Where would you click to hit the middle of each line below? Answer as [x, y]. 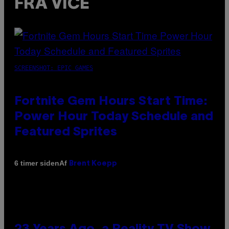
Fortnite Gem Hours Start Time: [111, 101]
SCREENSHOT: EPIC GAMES [54, 68]
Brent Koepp [93, 164]
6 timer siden [37, 163]
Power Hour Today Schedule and [114, 117]
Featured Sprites [66, 132]
